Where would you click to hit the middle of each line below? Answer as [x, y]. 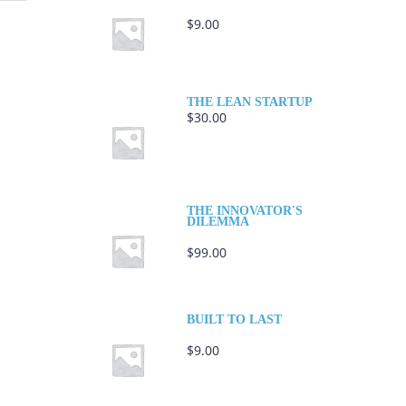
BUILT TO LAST [234, 320]
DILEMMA [218, 222]
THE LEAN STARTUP [250, 102]
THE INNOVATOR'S [245, 211]
